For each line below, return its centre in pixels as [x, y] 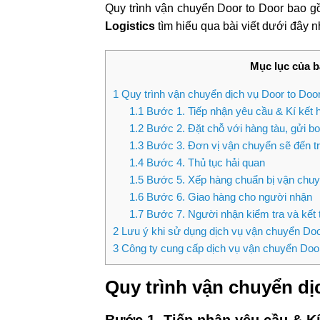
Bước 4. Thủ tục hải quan [205, 163]
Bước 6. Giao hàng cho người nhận [229, 197]
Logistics [130, 26]
